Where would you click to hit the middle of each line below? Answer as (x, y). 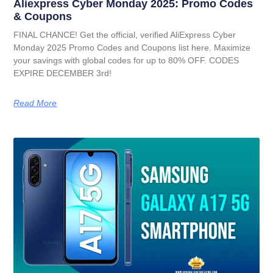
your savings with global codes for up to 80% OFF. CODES (126, 61)
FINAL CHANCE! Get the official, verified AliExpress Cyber (125, 35)
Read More (35, 103)
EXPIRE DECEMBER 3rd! (63, 73)
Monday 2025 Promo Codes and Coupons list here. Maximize (132, 48)
